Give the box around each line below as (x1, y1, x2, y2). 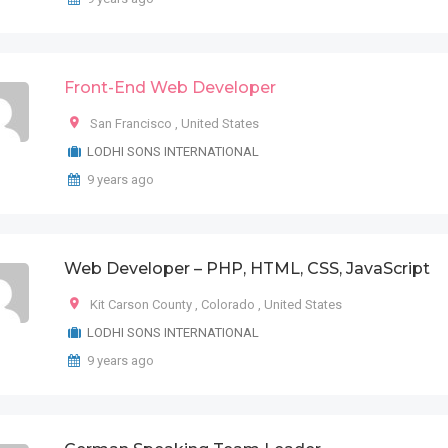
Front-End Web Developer (64, 78, 276, 97)
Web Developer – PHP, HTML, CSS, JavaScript (64, 259, 430, 278)
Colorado (201, 297, 255, 312)
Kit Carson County (90, 297, 192, 312)
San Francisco (90, 116, 172, 131)
